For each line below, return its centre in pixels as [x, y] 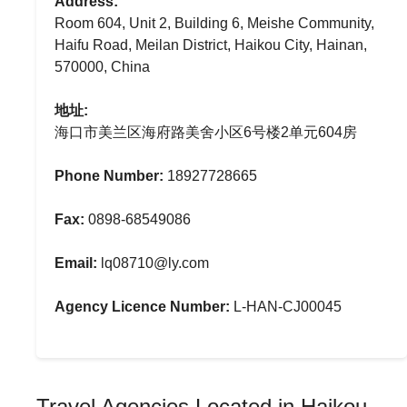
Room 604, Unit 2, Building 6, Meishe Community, [214, 23]
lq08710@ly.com [153, 263]
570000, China [102, 67]
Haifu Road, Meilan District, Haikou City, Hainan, [211, 45]
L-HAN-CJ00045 [286, 307]
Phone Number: [109, 176]
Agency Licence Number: [142, 307]
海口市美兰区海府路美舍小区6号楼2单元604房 [206, 132]
